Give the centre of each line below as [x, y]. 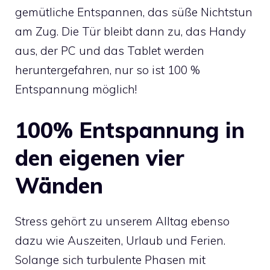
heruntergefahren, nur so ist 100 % [108, 70]
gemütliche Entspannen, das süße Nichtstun [134, 12]
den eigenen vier [100, 157]
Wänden [59, 185]
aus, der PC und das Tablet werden [110, 51]
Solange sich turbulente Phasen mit [110, 259]
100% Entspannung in [130, 130]
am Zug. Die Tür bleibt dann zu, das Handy [130, 32]
